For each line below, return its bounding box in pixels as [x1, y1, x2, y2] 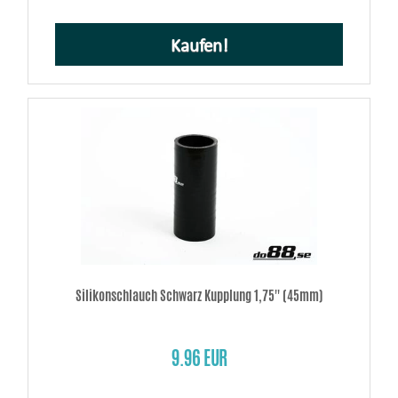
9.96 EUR [171, 345, 227, 372]
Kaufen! [170, 37, 228, 57]
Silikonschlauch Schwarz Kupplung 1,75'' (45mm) [75, 286, 323, 306]
